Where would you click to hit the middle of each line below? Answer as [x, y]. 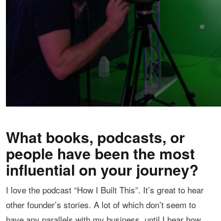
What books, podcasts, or [95, 137]
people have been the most [100, 153]
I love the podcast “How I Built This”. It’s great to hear [105, 190]
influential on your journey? [102, 170]
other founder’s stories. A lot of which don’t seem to [101, 205]
